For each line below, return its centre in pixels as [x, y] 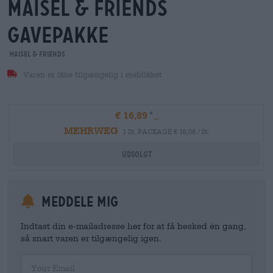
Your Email [39, 258]
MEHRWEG [90, 130]
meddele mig [78, 202]
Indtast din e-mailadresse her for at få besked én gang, [133, 226]
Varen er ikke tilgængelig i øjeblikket [91, 75]
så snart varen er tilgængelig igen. [91, 238]
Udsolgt [136, 154]
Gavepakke [58, 35]
